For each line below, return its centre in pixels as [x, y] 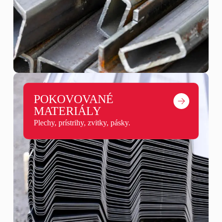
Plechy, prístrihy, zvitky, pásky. [82, 123]
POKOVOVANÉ [73, 99]
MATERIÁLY [67, 111]
